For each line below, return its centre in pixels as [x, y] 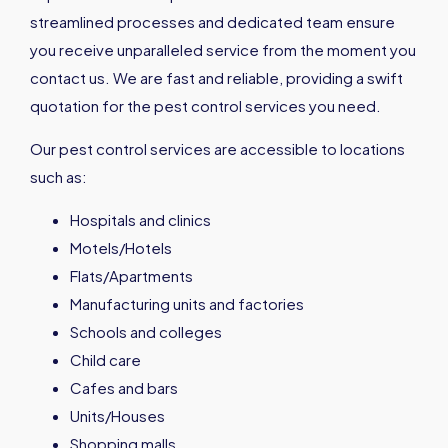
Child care [105, 360]
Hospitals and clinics [140, 220]
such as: [58, 177]
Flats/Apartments [131, 276]
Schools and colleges [146, 332]
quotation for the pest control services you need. [205, 106]
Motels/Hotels [121, 248]
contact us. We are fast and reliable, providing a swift [216, 78]
